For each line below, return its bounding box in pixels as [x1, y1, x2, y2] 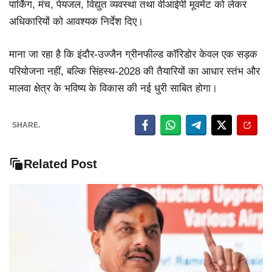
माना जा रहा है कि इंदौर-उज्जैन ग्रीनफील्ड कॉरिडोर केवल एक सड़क [9, 48, 257, 60]
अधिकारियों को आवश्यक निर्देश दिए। [9, 16, 143, 28]
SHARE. [12, 121, 40, 130]
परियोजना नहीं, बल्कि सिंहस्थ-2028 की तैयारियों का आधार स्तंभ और [9, 65, 260, 77]
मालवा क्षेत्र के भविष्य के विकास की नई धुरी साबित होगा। [9, 82, 217, 94]
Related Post [24, 157, 97, 171]
